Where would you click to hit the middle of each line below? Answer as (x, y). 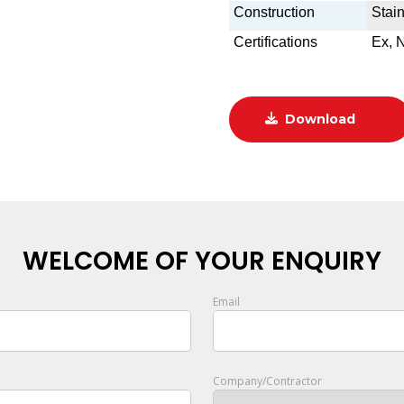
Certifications (275, 42)
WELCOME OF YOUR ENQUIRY (202, 261)
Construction (274, 12)
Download (320, 119)
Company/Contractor (267, 381)
